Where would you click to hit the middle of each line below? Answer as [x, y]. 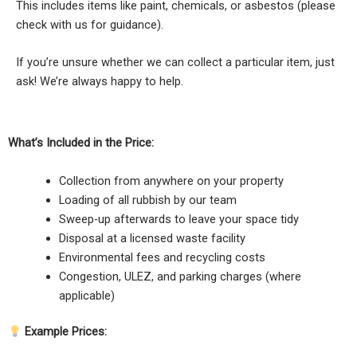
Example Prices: [64, 332]
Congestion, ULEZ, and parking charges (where [180, 276]
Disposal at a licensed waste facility [152, 238]
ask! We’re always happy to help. [100, 81]
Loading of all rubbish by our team [147, 200]
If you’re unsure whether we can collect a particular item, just [175, 62]
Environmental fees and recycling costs [162, 257]
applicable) [86, 295]
